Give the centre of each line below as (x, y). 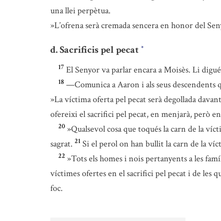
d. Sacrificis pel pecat (95, 50)
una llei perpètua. (80, 11)
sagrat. (61, 144)
